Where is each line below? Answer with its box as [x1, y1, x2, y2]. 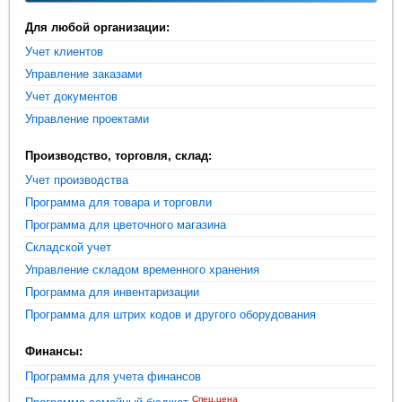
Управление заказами [25, 67, 143, 82]
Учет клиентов [25, 45, 104, 59]
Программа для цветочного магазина [25, 218, 227, 232]
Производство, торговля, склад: [25, 149, 213, 163]
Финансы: [25, 345, 83, 359]
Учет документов [25, 90, 118, 104]
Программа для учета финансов [25, 369, 202, 383]
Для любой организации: [25, 21, 170, 35]
